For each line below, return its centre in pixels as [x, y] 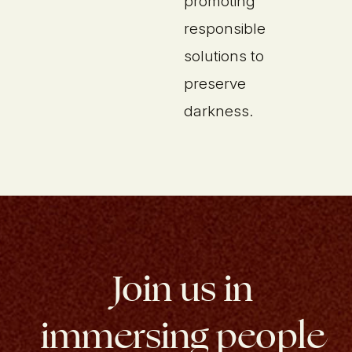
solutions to [224, 56]
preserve [215, 83]
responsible [225, 28]
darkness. [219, 111]
